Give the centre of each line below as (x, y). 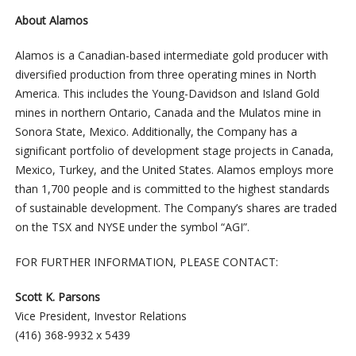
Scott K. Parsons (57, 297)
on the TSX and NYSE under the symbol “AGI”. (132, 227)
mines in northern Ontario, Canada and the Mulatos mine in (168, 113)
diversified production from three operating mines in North (165, 75)
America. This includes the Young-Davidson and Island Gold (167, 94)
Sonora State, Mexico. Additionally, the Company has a (156, 132)
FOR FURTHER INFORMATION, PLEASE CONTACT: (146, 262)
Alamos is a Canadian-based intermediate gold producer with (171, 56)
